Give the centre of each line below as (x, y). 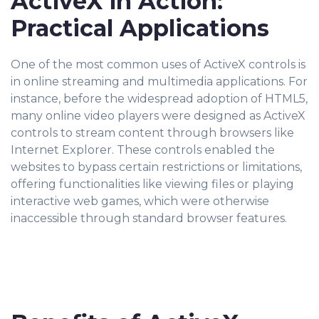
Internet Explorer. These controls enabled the (143, 150)
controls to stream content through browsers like (152, 133)
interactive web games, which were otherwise (140, 201)
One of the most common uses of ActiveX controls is (158, 64)
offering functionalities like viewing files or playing (152, 184)
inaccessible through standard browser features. (149, 218)
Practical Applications (140, 28)
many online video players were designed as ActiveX (158, 116)
